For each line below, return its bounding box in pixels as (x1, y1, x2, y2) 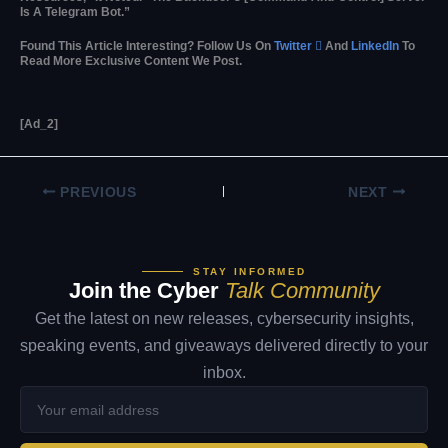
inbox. (202, 364, 246, 382)
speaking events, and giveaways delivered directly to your (20, 337, 428, 355)
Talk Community (224, 278, 380, 304)
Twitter (274, 38, 315, 53)
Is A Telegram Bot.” (20, 4, 130, 19)
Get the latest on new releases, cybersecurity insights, (34, 310, 414, 328)
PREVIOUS (55, 184, 137, 200)
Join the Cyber (68, 278, 225, 304)
